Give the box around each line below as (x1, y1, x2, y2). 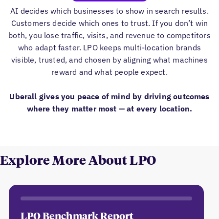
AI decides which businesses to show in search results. (10, 5, 209, 16)
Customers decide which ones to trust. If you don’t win (11, 18, 208, 28)
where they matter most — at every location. (26, 103, 193, 113)
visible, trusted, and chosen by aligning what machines (11, 54, 208, 65)
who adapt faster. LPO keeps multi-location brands (18, 42, 201, 52)
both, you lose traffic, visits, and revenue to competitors (8, 30, 211, 40)
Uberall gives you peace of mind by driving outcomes (9, 91, 210, 101)
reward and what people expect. (51, 66, 168, 77)
